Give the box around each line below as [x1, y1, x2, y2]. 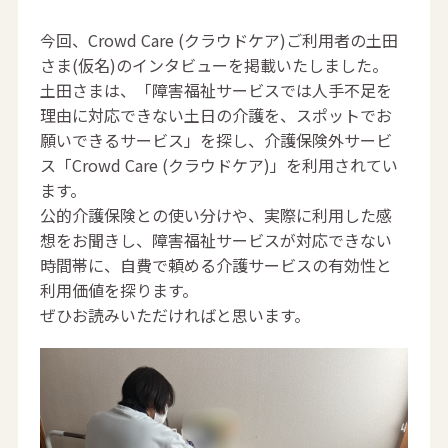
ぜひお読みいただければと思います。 [40, 303, 311, 327]
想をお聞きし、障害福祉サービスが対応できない [40, 228, 393, 252]
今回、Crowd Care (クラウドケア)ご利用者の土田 [40, 28, 399, 52]
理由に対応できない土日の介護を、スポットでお [40, 103, 393, 127]
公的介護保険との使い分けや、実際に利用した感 [40, 203, 393, 227]
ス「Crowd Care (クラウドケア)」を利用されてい [40, 153, 399, 177]
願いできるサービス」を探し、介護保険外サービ [40, 128, 393, 152]
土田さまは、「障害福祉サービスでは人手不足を [40, 78, 393, 102]
